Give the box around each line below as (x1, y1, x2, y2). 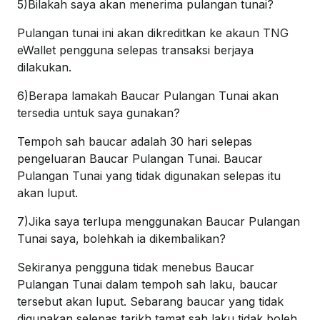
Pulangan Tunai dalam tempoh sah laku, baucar (17, 277, 278, 291)
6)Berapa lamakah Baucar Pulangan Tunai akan (17, 89, 279, 103)
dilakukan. (17, 60, 71, 74)
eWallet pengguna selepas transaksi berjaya (17, 43, 254, 57)
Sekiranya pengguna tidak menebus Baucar (17, 260, 254, 274)
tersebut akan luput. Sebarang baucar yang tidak (17, 294, 284, 309)
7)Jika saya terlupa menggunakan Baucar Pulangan (17, 214, 300, 229)
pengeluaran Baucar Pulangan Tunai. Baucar (17, 151, 263, 166)
